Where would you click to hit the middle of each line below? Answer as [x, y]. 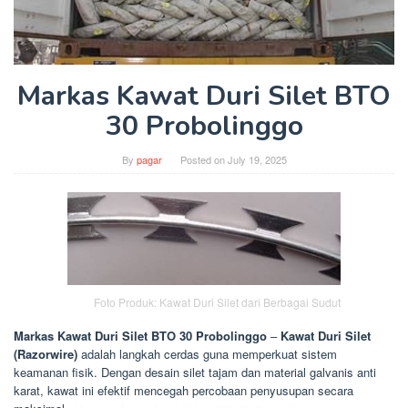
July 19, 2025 [257, 159]
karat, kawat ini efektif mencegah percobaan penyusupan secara [184, 391]
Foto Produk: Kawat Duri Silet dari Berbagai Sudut [217, 302]
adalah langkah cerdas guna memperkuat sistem [207, 354]
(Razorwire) [46, 354]
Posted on [204, 159]
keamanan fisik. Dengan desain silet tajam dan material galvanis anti [195, 372]
